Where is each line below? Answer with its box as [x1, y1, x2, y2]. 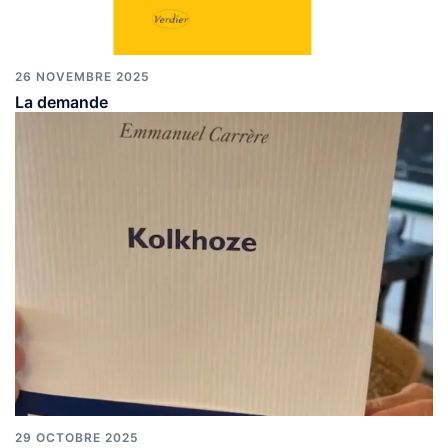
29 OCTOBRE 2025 [15, 429, 139, 445]
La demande [15, 91, 108, 112]
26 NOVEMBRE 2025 [15, 68, 150, 84]
